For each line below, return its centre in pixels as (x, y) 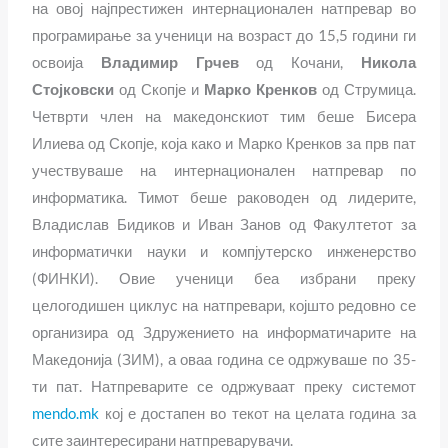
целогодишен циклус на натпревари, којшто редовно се (224, 306)
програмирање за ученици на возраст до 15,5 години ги (224, 36)
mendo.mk (66, 414)
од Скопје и (159, 90)
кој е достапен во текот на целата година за (257, 414)
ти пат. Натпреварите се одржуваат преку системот (224, 387)
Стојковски (73, 90)
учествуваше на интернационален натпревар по (224, 171)
